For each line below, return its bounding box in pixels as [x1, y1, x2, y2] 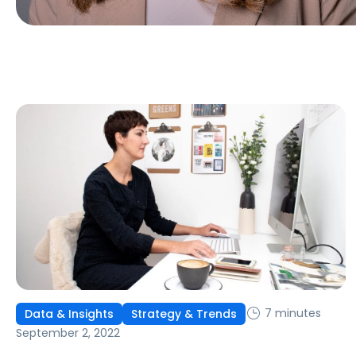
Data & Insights [25, 305, 114, 322]
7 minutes [261, 305, 321, 322]
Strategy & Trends [131, 305, 237, 322]
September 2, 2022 [16, 324, 120, 341]
